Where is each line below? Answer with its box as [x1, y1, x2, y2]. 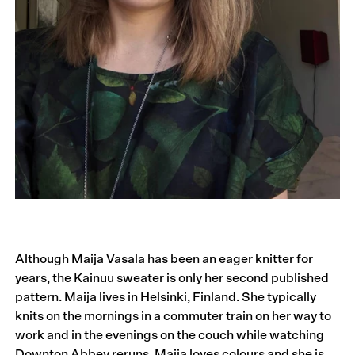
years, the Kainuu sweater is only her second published [15, 272, 330, 285]
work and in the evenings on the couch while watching [15, 329, 325, 342]
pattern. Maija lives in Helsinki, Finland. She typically [15, 291, 317, 304]
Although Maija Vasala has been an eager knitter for [15, 253, 314, 266]
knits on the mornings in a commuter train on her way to [15, 310, 332, 323]
